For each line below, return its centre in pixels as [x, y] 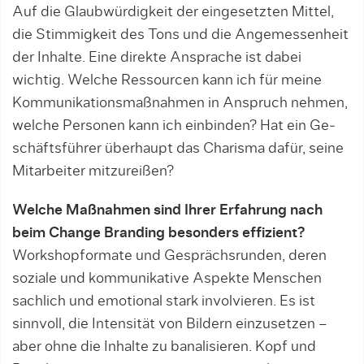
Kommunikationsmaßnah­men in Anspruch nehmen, [180, 103]
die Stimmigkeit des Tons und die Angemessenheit [180, 35]
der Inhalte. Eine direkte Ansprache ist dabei [157, 58]
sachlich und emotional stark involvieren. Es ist [164, 301]
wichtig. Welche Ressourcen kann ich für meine [167, 80]
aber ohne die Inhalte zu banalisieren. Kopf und [164, 347]
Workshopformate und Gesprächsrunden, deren [169, 256]
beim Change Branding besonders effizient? [158, 233]
